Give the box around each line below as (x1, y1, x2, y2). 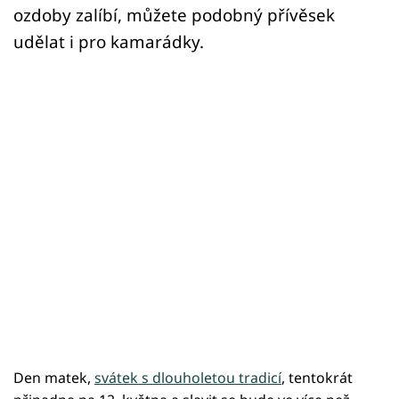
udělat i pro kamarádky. (13, 30, 204, 53)
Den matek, (13, 368, 94, 388)
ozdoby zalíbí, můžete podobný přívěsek (13, 4, 335, 27)
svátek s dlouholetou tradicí (94, 368, 281, 388)
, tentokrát (281, 368, 353, 388)
